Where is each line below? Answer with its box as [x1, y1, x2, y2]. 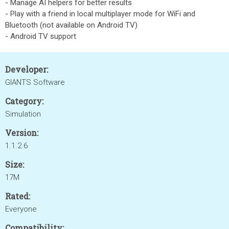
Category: [5, 96, 43, 106]
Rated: [5, 191, 30, 201]
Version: [5, 127, 38, 138]
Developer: [5, 64, 48, 75]
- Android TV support [5, 32, 76, 41]
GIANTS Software [5, 78, 65, 87]
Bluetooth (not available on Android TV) [5, 20, 138, 30]
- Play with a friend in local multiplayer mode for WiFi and [5, 9, 195, 18]
